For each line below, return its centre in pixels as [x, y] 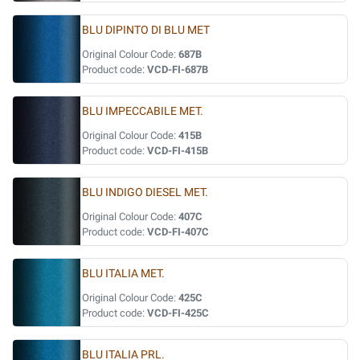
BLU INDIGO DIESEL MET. [145, 192]
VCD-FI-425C [178, 313]
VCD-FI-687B [178, 70]
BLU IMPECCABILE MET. [143, 111]
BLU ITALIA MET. [123, 274]
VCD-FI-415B [178, 151]
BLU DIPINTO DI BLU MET [146, 30]
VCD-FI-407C [178, 232]
